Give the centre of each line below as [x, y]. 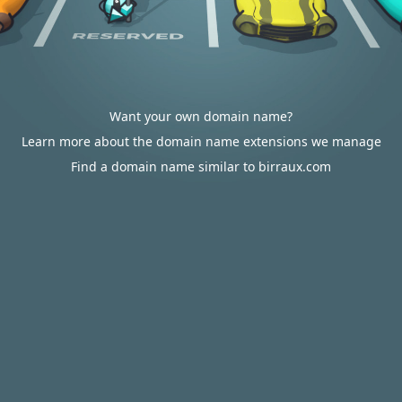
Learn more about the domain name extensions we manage [201, 141]
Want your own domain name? [201, 116]
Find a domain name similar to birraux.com [201, 166]
